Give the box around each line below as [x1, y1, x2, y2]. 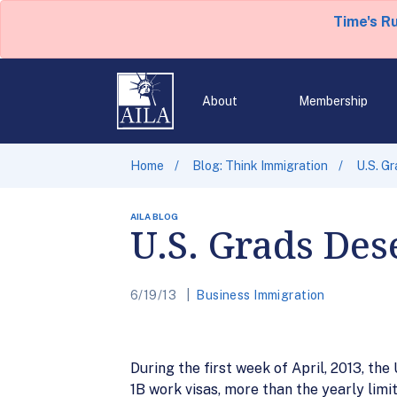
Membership [298, 94, 368, 108]
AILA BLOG [130, 211, 178, 222]
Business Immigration [196, 288, 325, 302]
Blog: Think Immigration [192, 159, 328, 173]
